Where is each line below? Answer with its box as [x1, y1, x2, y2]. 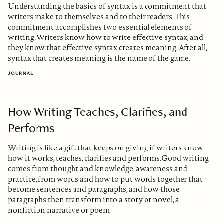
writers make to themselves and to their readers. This [8, 11, 190, 22]
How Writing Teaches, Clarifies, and [8, 103, 187, 120]
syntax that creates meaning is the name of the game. [8, 53, 190, 64]
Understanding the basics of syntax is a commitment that [8, 1, 206, 12]
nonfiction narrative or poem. [8, 205, 111, 216]
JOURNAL [8, 70, 34, 77]
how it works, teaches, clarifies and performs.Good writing [8, 153, 209, 164]
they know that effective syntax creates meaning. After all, [8, 42, 207, 53]
